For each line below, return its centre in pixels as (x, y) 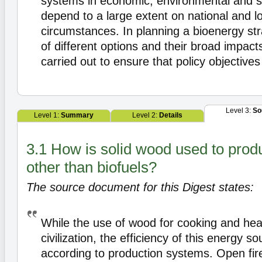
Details (171, 115)
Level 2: (146, 115)
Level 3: (239, 111)
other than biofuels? (92, 167)
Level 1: (47, 115)
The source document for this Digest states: (140, 187)
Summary (77, 115)
